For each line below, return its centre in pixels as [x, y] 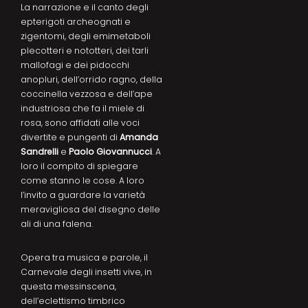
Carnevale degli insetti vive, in [86, 272]
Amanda [139, 137]
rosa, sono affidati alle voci [80, 122]
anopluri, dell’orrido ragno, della [91, 79]
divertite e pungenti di [70, 137]
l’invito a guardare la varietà [83, 195]
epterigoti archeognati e [76, 21]
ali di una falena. [57, 223]
